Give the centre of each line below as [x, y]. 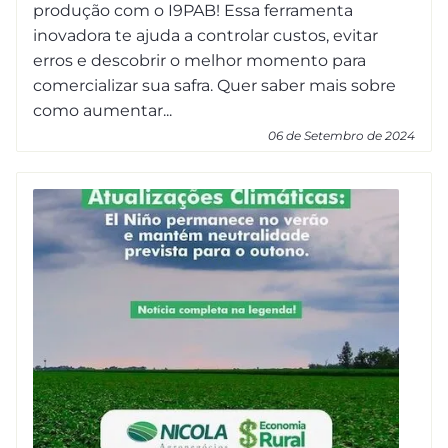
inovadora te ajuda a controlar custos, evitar [205, 35]
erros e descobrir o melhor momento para [199, 60]
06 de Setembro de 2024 [341, 135]
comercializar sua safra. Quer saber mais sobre [214, 85]
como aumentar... [102, 110]
